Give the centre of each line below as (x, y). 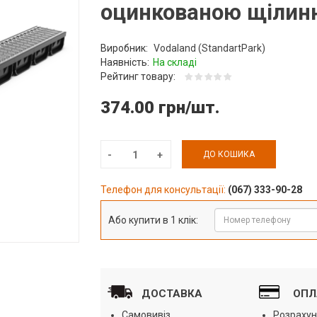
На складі (174, 62)
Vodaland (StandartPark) (209, 48)
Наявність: (125, 62)
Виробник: (125, 48)
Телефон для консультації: (164, 189)
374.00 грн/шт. (160, 107)
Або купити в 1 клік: (153, 220)
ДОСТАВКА (172, 293)
